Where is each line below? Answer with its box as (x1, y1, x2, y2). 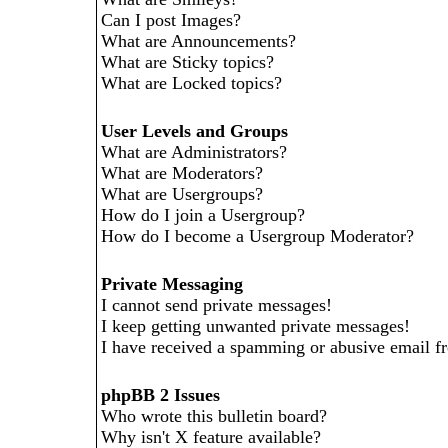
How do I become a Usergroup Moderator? (101, 226, 414, 246)
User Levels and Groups (101, 121, 288, 141)
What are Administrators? (101, 142, 287, 162)
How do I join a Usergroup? (101, 205, 305, 225)
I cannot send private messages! (101, 295, 332, 315)
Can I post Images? (101, 10, 241, 30)
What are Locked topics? (101, 73, 282, 93)
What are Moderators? (101, 163, 263, 183)
